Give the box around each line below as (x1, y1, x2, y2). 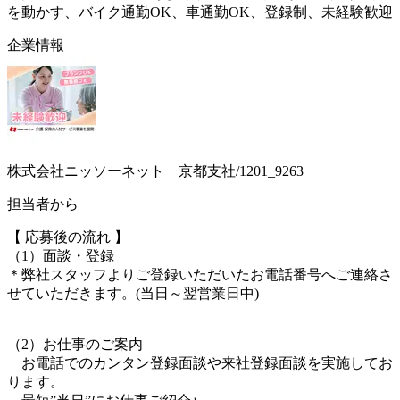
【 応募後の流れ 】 (7, 229, 129, 245)
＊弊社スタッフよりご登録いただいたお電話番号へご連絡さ (7, 266, 393, 282)
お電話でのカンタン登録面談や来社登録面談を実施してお (7, 354, 393, 371)
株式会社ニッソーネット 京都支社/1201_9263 (7, 162, 304, 179)
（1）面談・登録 (7, 247, 114, 263)
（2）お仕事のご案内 (7, 336, 143, 352)
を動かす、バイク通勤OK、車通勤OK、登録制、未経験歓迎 (7, 4, 393, 20)
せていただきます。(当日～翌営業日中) (7, 285, 259, 301)
